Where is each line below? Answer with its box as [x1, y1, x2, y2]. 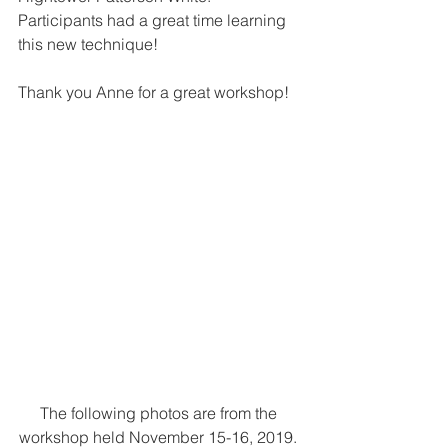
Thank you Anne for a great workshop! [18, 82, 289, 102]
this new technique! [18, 34, 158, 54]
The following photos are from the [39, 402, 281, 423]
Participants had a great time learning [18, 10, 290, 30]
